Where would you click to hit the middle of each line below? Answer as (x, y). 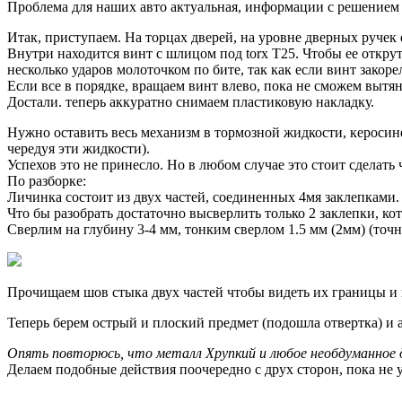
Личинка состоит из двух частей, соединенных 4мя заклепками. (203, 197)
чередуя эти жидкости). (79, 149)
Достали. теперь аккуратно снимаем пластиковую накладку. (191, 102)
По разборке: (47, 181)
